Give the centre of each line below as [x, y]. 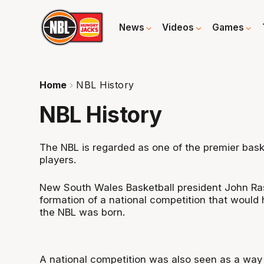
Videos [178, 28]
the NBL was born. [82, 212]
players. [58, 160]
